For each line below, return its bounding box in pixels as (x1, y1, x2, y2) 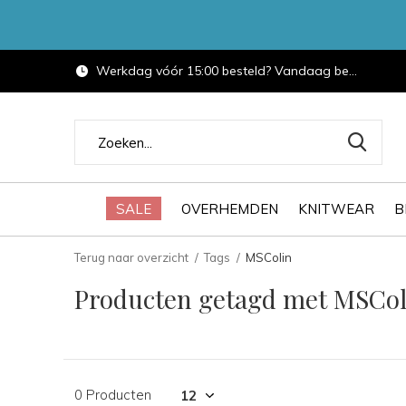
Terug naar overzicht (74, 250, 188, 265)
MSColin (246, 250, 292, 265)
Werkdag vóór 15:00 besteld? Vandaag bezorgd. (92, 63, 349, 79)
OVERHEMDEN (180, 199, 278, 217)
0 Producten (74, 386, 151, 403)
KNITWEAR (297, 199, 374, 217)
